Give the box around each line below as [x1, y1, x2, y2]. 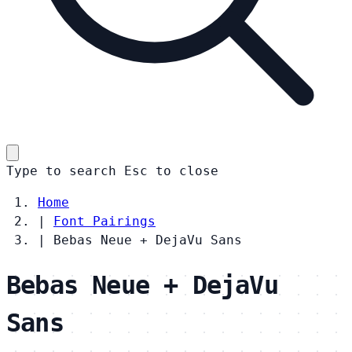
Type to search [6, 163, 116, 178]
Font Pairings [53, 213, 156, 229]
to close [156, 163, 218, 178]
